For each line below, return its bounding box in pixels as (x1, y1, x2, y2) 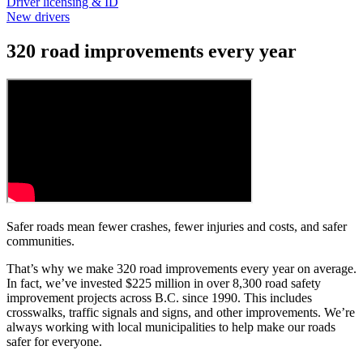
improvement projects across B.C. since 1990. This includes (6, 290, 312, 305)
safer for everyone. (6, 334, 112, 348)
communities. (6, 233, 81, 248)
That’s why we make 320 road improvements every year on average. (6, 261, 357, 275)
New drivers (6, 10, 70, 24)
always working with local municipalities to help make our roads (6, 319, 335, 334)
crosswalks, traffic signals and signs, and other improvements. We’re (6, 305, 355, 319)
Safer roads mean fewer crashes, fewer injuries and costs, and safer (6, 219, 347, 233)
